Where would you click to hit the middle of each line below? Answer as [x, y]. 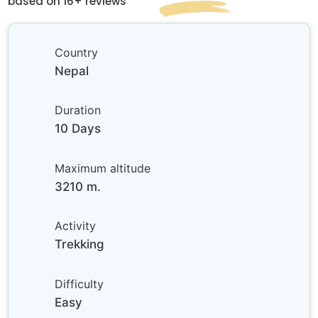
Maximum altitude [103, 168]
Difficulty [79, 284]
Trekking [80, 245]
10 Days [78, 129]
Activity [76, 226]
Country [77, 52]
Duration [78, 110]
